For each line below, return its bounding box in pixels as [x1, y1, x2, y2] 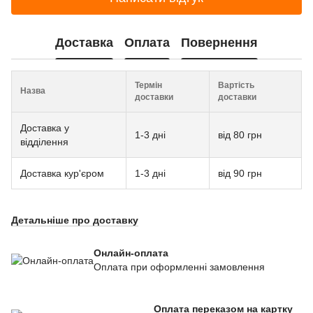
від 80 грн [218, 129, 262, 141]
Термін [135, 80, 162, 91]
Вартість [218, 80, 254, 91]
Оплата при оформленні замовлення [94, 261, 265, 273]
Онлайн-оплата [94, 247, 168, 259]
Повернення [181, 35, 258, 50]
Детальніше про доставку [11, 214, 138, 226]
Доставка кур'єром [20, 168, 104, 180]
